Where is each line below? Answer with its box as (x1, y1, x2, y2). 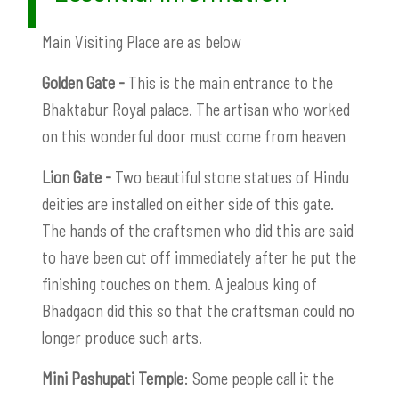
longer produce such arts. (42, 326, 202, 347)
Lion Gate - (42, 166, 111, 187)
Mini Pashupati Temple (42, 367, 183, 388)
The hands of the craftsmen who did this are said (42, 219, 354, 240)
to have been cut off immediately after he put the (42, 246, 356, 267)
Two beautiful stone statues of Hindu (111, 166, 349, 187)
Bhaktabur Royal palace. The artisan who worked (42, 98, 350, 119)
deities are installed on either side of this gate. (42, 192, 334, 214)
